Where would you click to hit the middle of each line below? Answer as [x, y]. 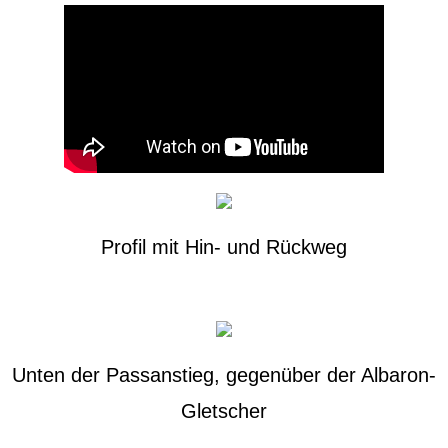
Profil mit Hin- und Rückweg [224, 247]
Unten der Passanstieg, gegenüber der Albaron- [224, 375]
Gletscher [224, 411]
